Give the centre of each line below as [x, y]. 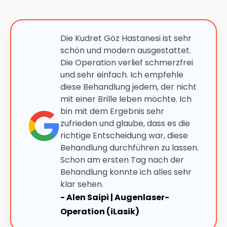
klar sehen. [82, 184]
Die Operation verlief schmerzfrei [127, 63]
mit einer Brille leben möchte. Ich [126, 99]
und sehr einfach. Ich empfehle [122, 75]
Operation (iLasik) [100, 212]
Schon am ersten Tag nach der [122, 160]
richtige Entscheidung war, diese [124, 136]
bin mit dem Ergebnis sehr [112, 111]
